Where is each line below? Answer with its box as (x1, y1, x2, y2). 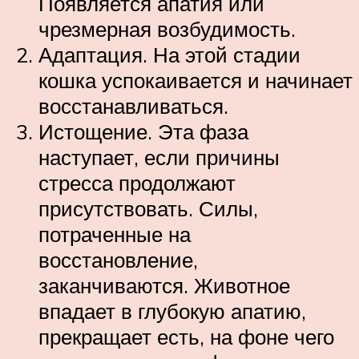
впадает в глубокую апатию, (38, 297, 306, 324)
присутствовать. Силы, (38, 195, 258, 221)
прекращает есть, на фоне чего (38, 323, 334, 349)
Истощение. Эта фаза (38, 118, 248, 144)
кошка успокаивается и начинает (38, 67, 353, 93)
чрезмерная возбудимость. (38, 15, 296, 42)
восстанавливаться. (38, 92, 228, 119)
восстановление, (38, 246, 198, 272)
